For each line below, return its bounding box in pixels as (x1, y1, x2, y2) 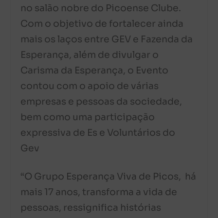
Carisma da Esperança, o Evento (20, 64, 169, 76)
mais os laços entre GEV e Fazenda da (20, 33, 193, 45)
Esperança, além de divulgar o (20, 49, 159, 61)
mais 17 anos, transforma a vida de (20, 186, 178, 199)
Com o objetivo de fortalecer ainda (20, 18, 184, 30)
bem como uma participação (20, 111, 155, 123)
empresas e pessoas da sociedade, (20, 95, 182, 108)
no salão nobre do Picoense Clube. (20, 2, 182, 14)
